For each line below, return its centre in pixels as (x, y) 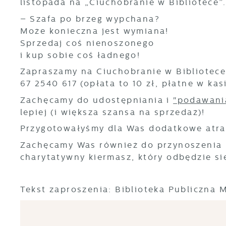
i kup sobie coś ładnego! (80, 55)
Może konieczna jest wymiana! (94, 31)
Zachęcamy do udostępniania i (97, 100)
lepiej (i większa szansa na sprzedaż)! (114, 112)
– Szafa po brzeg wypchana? (90, 19)
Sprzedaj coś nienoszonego (87, 43)
